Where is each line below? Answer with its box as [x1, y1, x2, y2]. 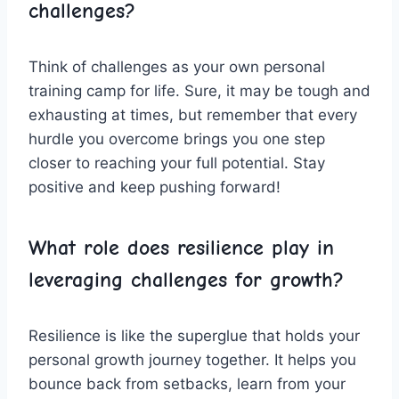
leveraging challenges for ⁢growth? [28, 266, 344, 292]
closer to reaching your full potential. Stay [28, 153, 325, 172]
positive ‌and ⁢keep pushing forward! [28, 177, 281, 196]
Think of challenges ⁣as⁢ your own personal [28, 57, 325, 76]
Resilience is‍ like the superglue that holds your [28, 326, 360, 345]
